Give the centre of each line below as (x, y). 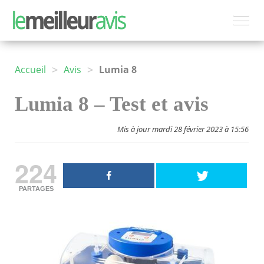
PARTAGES (36, 189)
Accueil (30, 70)
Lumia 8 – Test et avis (112, 104)
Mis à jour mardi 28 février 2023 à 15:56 (183, 129)
